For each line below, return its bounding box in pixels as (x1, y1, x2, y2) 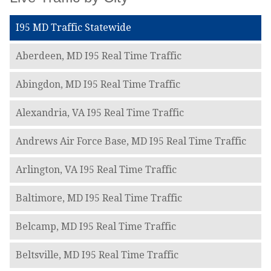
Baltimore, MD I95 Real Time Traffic (15, 192, 182, 204)
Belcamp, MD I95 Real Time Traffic (15, 221, 176, 233)
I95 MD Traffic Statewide (15, 22, 131, 34)
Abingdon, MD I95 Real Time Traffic (15, 79, 180, 91)
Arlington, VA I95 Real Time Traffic (15, 164, 177, 176)
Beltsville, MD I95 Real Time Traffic (15, 249, 178, 261)
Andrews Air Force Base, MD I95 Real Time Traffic (15, 135, 246, 148)
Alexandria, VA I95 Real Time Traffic (15, 107, 184, 119)
